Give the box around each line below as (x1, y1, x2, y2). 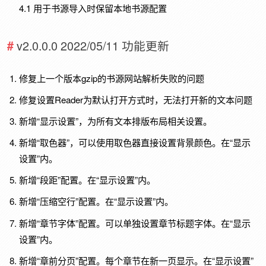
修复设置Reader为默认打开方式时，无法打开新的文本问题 (18, 93, 252, 106)
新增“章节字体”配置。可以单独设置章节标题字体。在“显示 (18, 216, 251, 229)
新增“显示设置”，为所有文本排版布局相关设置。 (18, 115, 212, 128)
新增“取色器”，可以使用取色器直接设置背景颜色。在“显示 (18, 136, 251, 149)
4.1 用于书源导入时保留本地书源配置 (18, 1, 167, 14)
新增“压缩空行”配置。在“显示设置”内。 (18, 195, 173, 208)
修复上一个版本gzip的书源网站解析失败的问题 (18, 71, 204, 84)
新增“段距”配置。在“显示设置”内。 (18, 173, 156, 186)
